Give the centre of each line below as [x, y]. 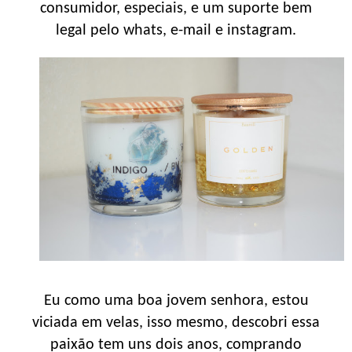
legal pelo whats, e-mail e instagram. [176, 31]
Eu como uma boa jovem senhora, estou [176, 301]
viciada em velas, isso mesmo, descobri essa [176, 323]
